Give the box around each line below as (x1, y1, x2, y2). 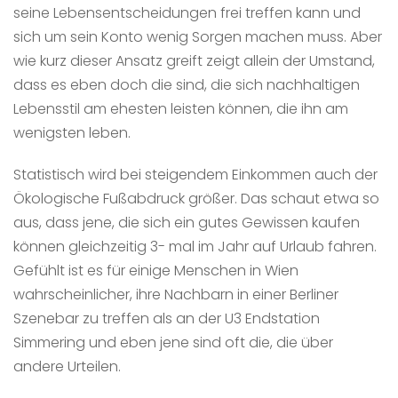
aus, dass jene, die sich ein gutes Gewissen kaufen (13, 211, 360, 233)
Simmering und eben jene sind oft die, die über (13, 331, 333, 353)
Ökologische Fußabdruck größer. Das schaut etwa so (13, 187, 379, 209)
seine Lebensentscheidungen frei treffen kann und (13, 2, 361, 23)
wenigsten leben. (13, 122, 131, 143)
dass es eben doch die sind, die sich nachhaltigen (13, 74, 360, 95)
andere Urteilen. (13, 355, 121, 377)
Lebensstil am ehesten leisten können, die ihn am (13, 98, 348, 119)
